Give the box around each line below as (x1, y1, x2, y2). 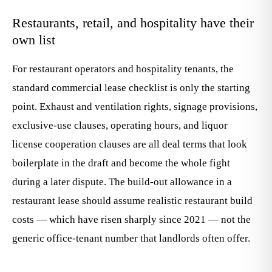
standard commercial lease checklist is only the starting (12, 82, 250, 93)
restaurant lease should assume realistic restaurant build (12, 195, 253, 206)
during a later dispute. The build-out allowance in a (12, 176, 232, 188)
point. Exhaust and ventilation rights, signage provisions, (12, 101, 257, 112)
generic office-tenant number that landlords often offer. (12, 233, 250, 244)
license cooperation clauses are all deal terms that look (12, 138, 247, 150)
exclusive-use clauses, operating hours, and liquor (12, 120, 228, 131)
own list (12, 32, 55, 47)
